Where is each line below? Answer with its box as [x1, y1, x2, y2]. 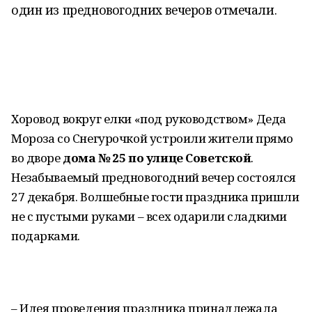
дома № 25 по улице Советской [63, 150, 251, 166]
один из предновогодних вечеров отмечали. [11, 1, 277, 18]
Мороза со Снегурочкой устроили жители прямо [11, 130, 293, 146]
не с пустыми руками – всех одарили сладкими [11, 208, 287, 224]
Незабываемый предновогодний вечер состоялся [11, 169, 296, 185]
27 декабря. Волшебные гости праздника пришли [11, 189, 299, 205]
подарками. [11, 228, 80, 244]
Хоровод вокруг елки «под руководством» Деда [11, 111, 286, 127]
